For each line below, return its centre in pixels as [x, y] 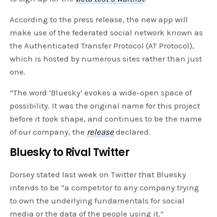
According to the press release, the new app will [99, 20]
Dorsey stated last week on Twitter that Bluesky [98, 175]
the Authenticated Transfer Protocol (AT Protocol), [102, 46]
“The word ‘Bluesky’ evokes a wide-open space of [101, 93]
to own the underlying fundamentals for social [97, 201]
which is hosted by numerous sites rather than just [106, 59]
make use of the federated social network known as [107, 33]
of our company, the [48, 132]
